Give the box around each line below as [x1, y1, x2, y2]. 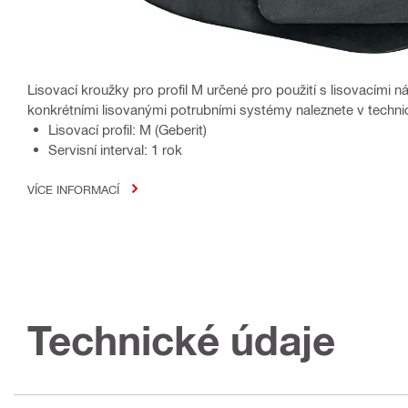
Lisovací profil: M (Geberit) [48, 120, 207, 138]
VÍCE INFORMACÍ [27, 181, 119, 196]
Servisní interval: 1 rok [48, 140, 182, 158]
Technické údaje [27, 315, 335, 364]
